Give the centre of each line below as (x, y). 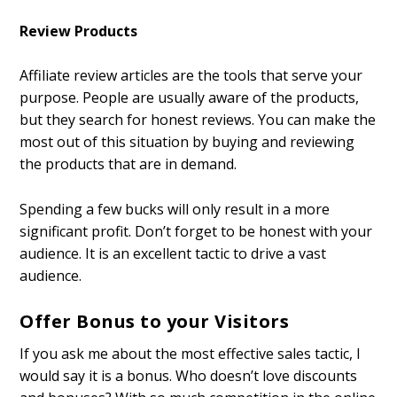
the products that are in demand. (128, 164)
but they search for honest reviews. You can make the (198, 120)
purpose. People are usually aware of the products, (190, 98)
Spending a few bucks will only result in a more (175, 209)
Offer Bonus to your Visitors (155, 322)
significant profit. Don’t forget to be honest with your (196, 231)
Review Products (79, 31)
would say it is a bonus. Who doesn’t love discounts (189, 376)
